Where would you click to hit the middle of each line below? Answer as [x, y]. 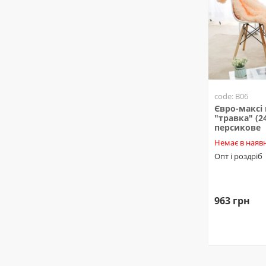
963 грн [232, 200]
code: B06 [231, 96]
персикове [237, 127]
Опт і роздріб [238, 156]
